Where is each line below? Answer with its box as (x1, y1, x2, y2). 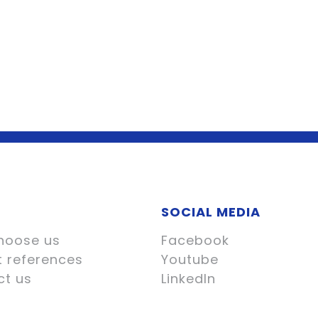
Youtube (161, 251, 219, 268)
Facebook (161, 231, 230, 249)
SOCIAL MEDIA (161, 203, 261, 221)
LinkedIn (161, 270, 216, 287)
